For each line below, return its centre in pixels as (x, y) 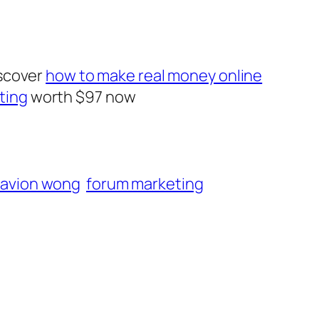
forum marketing (145, 184)
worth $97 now (82, 97)
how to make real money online (154, 76)
